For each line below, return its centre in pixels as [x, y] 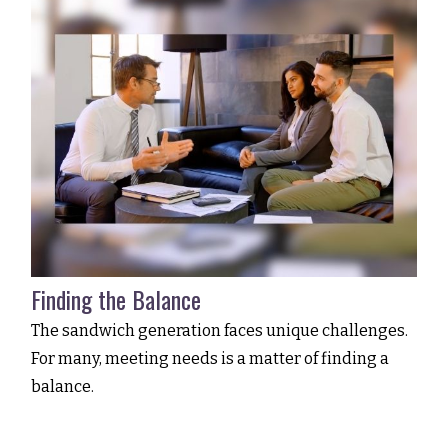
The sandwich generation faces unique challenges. [220, 330]
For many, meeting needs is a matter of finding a [210, 358]
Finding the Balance [116, 298]
